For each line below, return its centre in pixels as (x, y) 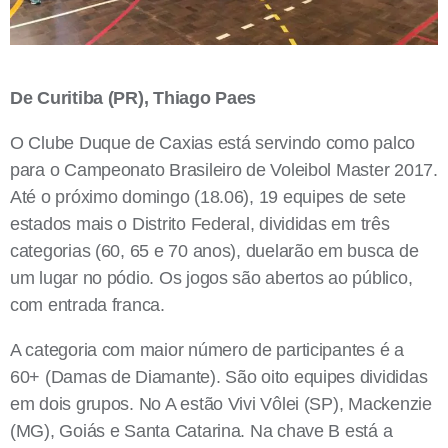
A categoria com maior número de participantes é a (207, 349)
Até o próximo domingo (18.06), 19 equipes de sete (208, 196)
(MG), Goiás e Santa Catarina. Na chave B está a (201, 430)
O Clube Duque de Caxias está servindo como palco (213, 142)
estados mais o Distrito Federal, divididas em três (200, 223)
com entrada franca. (87, 304)
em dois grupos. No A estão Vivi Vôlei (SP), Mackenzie (221, 403)
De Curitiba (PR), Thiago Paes (135, 97)
